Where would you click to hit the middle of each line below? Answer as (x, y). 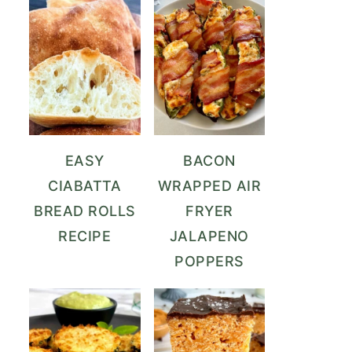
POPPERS (209, 261)
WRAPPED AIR (209, 185)
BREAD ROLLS (85, 211)
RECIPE (85, 236)
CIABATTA (85, 185)
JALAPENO (209, 236)
